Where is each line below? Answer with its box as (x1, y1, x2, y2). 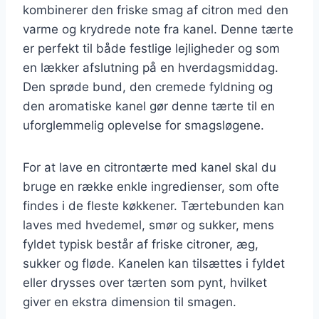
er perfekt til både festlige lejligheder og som (23, 41, 280, 56)
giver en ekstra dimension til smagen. (23, 294, 236, 309)
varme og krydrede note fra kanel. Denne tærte (23, 21, 293, 36)
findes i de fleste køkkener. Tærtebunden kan (23, 198, 284, 213)
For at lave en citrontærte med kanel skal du (23, 159, 276, 174)
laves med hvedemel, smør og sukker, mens (23, 217, 274, 232)
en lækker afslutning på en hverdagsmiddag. (23, 60, 278, 75)
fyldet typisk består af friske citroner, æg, (23, 236, 258, 251)
